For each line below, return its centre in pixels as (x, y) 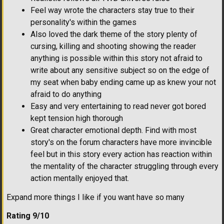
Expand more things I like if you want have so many (95, 197)
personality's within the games (83, 22)
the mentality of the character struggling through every (124, 166)
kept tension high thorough (77, 118)
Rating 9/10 (28, 215)
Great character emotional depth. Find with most (113, 130)
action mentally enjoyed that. (80, 178)
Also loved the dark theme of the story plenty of (114, 34)
